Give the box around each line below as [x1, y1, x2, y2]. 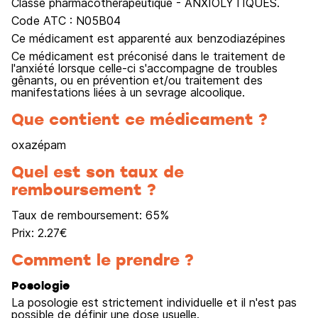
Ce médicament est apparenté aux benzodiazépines [11, 31, 285, 45]
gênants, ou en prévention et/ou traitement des [11, 73, 263, 87]
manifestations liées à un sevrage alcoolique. [11, 85, 245, 99]
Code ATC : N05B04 [11, 13, 121, 28]
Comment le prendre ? [11, 248, 194, 270]
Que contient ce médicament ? [11, 108, 268, 129]
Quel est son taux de [11, 160, 184, 182]
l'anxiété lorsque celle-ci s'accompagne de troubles [11, 61, 278, 75]
